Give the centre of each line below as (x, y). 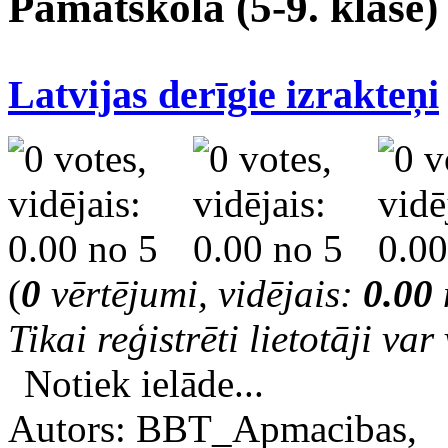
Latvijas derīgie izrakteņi (223, 94)
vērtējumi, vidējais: (202, 294)
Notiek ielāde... (144, 384)
